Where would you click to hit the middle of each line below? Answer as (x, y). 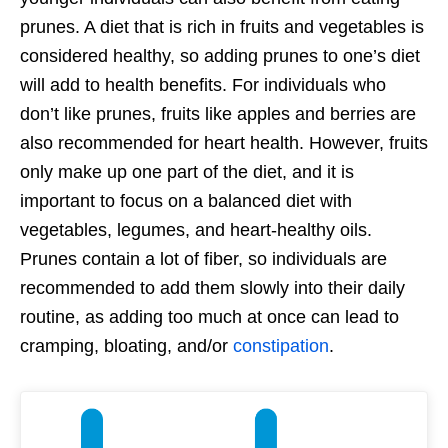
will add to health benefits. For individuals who (203, 84)
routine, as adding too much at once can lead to (209, 316)
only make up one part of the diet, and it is (187, 171)
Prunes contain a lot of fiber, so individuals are (203, 258)
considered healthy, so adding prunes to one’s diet (220, 55)
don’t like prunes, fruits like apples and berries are (218, 113)
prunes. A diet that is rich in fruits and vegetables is (222, 26)
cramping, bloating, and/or (126, 345)
